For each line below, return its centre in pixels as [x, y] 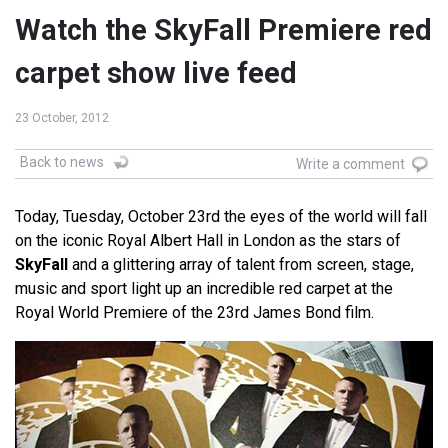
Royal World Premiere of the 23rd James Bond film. [194, 313]
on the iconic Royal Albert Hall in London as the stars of [208, 241]
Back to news [62, 162]
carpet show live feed [156, 73]
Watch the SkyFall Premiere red [223, 30]
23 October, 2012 [62, 118]
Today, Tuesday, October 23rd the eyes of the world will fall [221, 217]
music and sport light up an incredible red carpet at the [204, 289]
